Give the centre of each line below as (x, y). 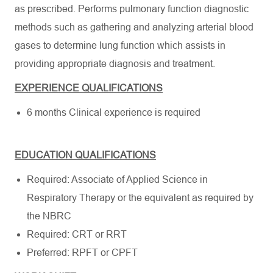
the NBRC (49, 216)
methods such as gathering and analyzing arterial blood (134, 27)
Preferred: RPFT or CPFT (82, 253)
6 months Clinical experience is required (114, 112)
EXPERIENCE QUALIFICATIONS (89, 88)
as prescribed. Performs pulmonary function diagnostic (132, 9)
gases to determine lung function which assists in (120, 45)
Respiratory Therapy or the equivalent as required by (140, 198)
